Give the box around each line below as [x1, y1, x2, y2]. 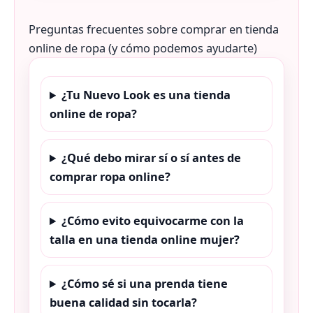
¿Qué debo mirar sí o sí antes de [61, 150, 242, 166]
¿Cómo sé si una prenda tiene [61, 275, 228, 292]
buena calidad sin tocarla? [50, 294, 197, 311]
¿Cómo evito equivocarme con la [61, 212, 245, 229]
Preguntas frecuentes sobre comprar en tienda [29, 21, 279, 38]
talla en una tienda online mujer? [50, 231, 240, 248]
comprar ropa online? [50, 168, 170, 185]
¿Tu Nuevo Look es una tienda [61, 87, 231, 103]
